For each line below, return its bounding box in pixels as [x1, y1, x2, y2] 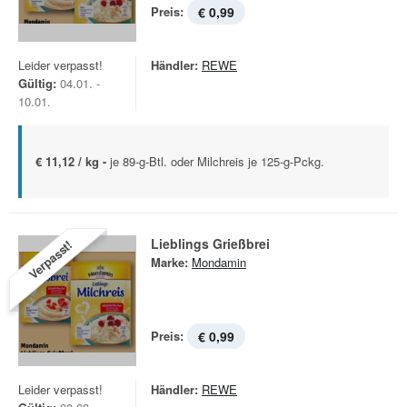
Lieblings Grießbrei [151, 234, 270, 253]
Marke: [151, 253, 188, 271]
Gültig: [18, 74, 56, 92]
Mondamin [192, 253, 246, 271]
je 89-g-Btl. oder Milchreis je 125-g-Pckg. [110, 153, 324, 170]
